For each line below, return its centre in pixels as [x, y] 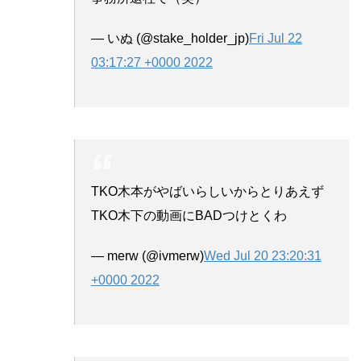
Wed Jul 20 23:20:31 [263, 255]
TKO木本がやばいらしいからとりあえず [207, 191]
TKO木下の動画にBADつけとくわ [189, 215]
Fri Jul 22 [276, 38]
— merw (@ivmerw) [147, 255]
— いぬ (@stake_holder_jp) [170, 38]
